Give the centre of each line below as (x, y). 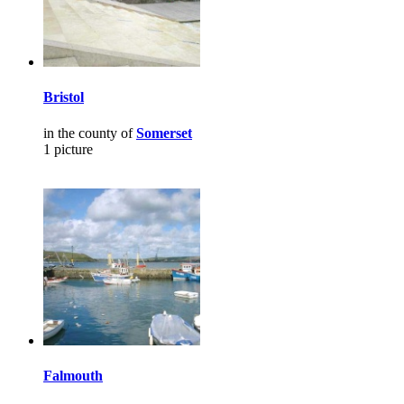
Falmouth (73, 375)
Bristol (64, 97)
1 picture (68, 149)
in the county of (90, 133)
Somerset (164, 133)
